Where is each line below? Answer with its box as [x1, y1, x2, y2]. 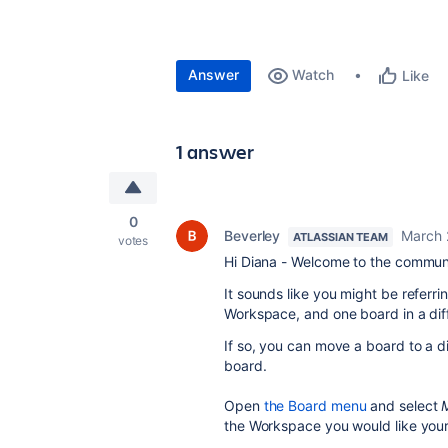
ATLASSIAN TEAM [293, 230, 389, 244]
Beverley [224, 227, 281, 244]
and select [366, 397, 442, 414]
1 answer [176, 138, 255, 165]
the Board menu [263, 397, 367, 414]
